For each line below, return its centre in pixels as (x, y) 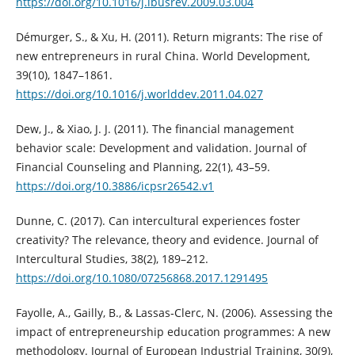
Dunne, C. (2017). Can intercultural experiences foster (158, 221)
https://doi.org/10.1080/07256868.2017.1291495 (141, 278)
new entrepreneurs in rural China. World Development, (162, 56)
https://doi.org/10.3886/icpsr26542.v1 (115, 186)
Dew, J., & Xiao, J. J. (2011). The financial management (155, 129)
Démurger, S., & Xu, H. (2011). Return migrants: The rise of (169, 37)
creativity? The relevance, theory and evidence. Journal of (167, 240)
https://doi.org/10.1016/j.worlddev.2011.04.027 (139, 94)
